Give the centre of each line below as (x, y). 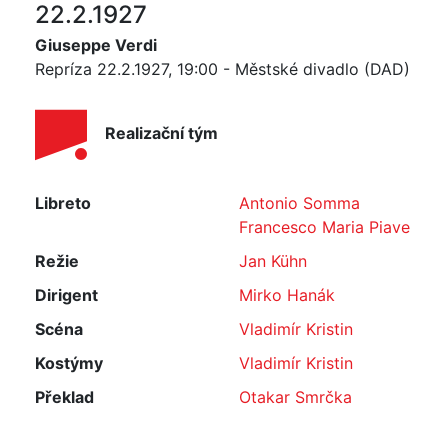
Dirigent (66, 295)
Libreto (63, 203)
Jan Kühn (273, 261)
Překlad (64, 397)
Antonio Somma (299, 203)
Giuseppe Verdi (96, 45)
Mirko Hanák (287, 295)
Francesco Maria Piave (324, 227)
